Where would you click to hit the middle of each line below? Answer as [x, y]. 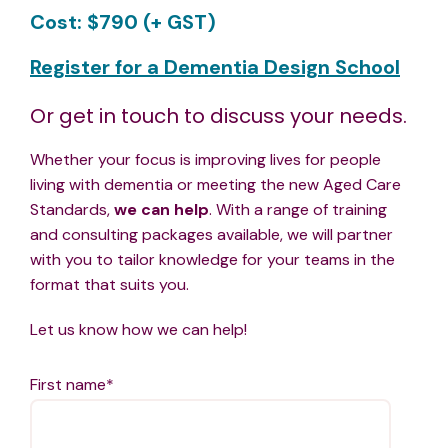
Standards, [72, 210]
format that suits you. [109, 285]
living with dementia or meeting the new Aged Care [215, 185]
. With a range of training [298, 210]
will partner [352, 235]
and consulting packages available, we [171, 235]
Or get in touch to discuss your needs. [221, 116]
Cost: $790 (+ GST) [123, 22]
